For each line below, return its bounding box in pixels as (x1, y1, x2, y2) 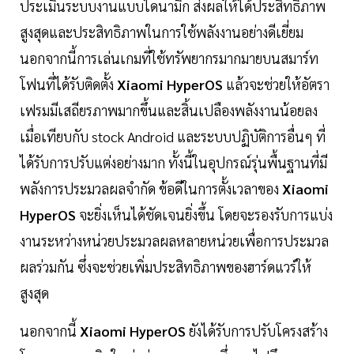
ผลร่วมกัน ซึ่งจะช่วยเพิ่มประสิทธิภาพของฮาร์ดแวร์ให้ (20, 258, 311, 277)
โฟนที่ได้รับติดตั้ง (20, 75, 117, 94)
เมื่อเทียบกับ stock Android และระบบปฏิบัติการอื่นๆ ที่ (20, 127, 326, 146)
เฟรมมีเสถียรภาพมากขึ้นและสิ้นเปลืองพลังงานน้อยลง (20, 101, 318, 120)
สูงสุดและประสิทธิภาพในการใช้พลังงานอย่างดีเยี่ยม (20, 23, 303, 42)
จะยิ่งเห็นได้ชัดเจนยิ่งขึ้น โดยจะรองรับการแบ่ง (76, 205, 333, 224)
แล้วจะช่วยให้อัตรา (226, 75, 330, 94)
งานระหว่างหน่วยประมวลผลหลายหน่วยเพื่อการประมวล (20, 232, 329, 250)
